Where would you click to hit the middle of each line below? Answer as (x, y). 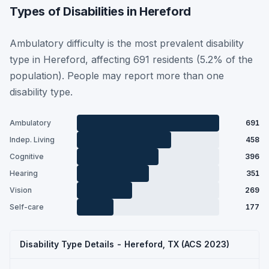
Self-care (27, 207)
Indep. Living (32, 140)
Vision (21, 190)
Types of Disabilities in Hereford (100, 11)
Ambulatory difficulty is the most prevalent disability (127, 43)
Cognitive (27, 156)
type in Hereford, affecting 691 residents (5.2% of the (131, 59)
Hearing (24, 173)
